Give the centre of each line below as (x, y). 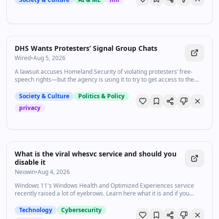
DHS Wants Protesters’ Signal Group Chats (86, 48)
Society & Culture (44, 96)
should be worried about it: (51, 201)
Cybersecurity (82, 210)
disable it (30, 162)
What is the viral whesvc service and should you (96, 154)
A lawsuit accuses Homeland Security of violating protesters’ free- (104, 72)
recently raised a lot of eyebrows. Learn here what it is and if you (102, 193)
